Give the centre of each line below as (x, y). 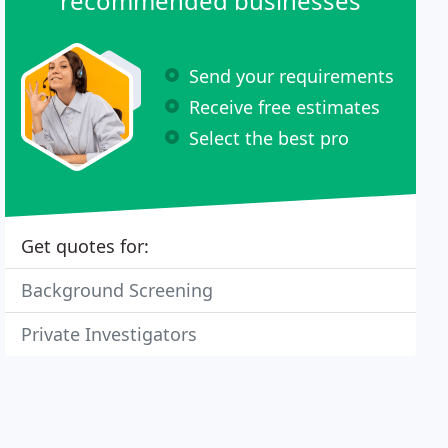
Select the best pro (269, 137)
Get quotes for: (85, 246)
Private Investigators (109, 334)
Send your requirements (292, 75)
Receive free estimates (285, 106)
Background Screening (117, 290)
